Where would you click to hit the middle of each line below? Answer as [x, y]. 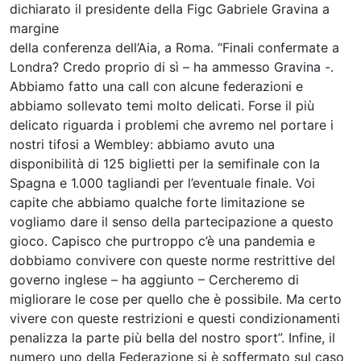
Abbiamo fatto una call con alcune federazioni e [156, 86]
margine [34, 28]
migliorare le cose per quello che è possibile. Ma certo [176, 299]
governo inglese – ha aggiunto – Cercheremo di [154, 279]
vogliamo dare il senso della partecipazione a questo [172, 221]
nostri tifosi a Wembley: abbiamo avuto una [142, 144]
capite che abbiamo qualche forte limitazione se [157, 202]
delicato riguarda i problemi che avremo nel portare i [172, 124]
